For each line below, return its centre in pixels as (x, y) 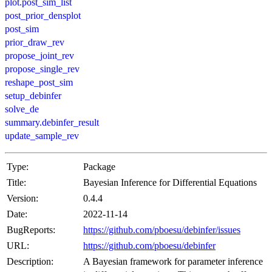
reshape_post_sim (39, 82)
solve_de (22, 109)
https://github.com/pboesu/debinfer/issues (162, 229)
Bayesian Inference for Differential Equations (170, 182)
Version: (22, 198)
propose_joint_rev (39, 55)
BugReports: (31, 229)
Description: (30, 261)
